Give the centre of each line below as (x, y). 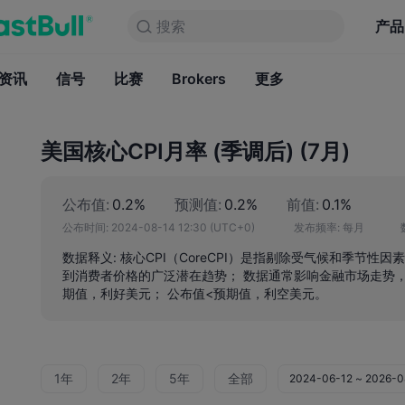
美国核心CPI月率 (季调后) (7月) (196, 151)
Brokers (199, 79)
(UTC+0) (233, 227)
